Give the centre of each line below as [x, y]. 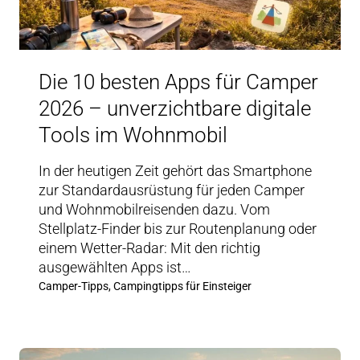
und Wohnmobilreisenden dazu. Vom [154, 210]
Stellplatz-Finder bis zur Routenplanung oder [178, 229]
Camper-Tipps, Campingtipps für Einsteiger [145, 286]
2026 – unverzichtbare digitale [175, 109]
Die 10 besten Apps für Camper [178, 82]
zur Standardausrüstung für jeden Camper [172, 190]
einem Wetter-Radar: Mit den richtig [149, 248]
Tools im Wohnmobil [133, 135]
